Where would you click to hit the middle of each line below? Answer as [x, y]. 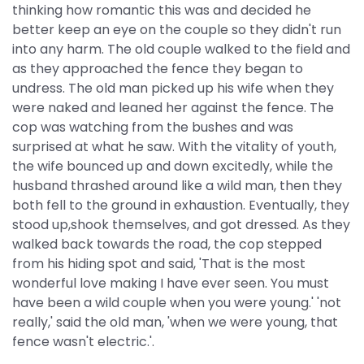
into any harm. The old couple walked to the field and [181, 49]
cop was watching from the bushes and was [153, 127]
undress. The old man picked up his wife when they [173, 88]
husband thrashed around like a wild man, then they [177, 186]
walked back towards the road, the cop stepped [167, 244]
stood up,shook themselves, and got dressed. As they [181, 225]
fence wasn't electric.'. [83, 342]
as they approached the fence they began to [158, 69]
